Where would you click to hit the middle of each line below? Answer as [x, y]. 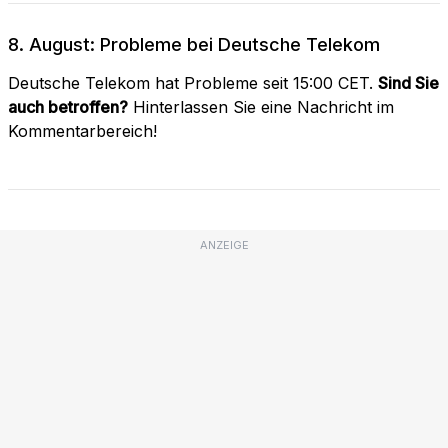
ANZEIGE [224, 244]
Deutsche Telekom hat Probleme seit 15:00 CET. [193, 82]
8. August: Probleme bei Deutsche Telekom [194, 44]
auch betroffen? [68, 106]
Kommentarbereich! [82, 130]
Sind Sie [408, 82]
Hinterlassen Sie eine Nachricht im [261, 106]
